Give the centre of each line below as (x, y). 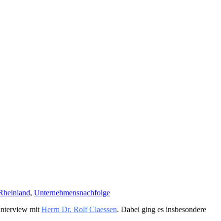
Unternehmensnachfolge (72, 192)
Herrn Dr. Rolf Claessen (79, 209)
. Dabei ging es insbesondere (162, 209)
